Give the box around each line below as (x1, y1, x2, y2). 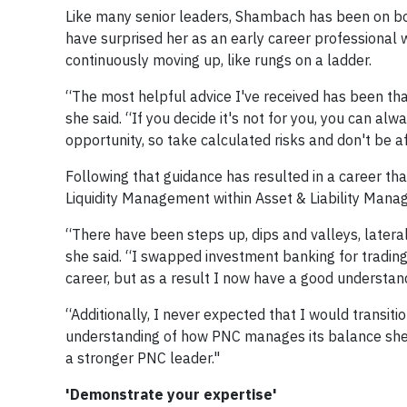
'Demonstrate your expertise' (65, 385, 277, 403)
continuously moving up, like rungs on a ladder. (65, 51, 372, 69)
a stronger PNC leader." (65, 349, 220, 367)
